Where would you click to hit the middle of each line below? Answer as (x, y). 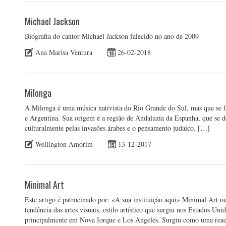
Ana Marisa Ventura (64, 52)
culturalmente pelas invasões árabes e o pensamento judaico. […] (117, 128)
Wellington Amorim (64, 144)
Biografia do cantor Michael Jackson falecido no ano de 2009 (112, 36)
